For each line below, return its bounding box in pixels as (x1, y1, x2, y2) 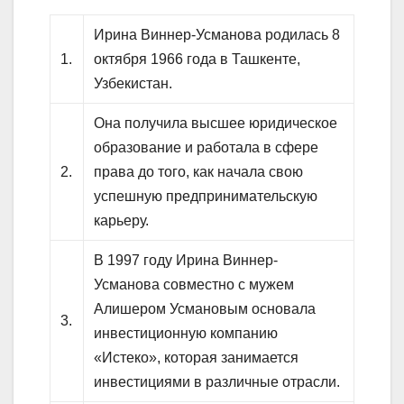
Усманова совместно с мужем (94, 277, 295, 293)
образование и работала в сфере (94, 140, 319, 156)
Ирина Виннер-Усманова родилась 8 (94, 27, 341, 43)
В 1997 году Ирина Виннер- (94, 252, 279, 269)
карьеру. (94, 213, 150, 229)
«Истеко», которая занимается (94, 350, 299, 366)
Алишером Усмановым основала (94, 301, 317, 317)
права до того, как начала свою (94, 164, 304, 180)
